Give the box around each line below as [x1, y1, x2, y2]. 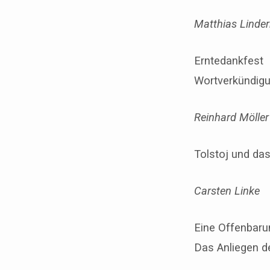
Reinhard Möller [194, 110, 269, 124]
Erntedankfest [194, 54, 263, 67]
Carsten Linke [194, 184, 260, 197]
